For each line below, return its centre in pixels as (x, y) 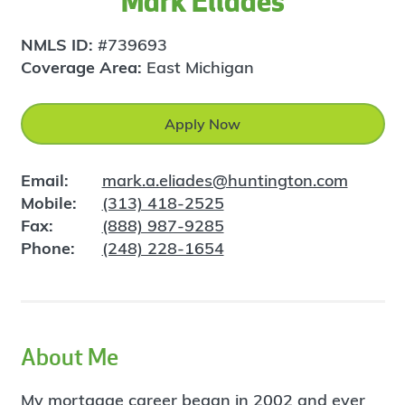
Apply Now (202, 124)
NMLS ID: (59, 45)
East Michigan (200, 68)
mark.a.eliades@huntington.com (225, 181)
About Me (69, 357)
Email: (44, 181)
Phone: (47, 249)
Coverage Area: (83, 68)
